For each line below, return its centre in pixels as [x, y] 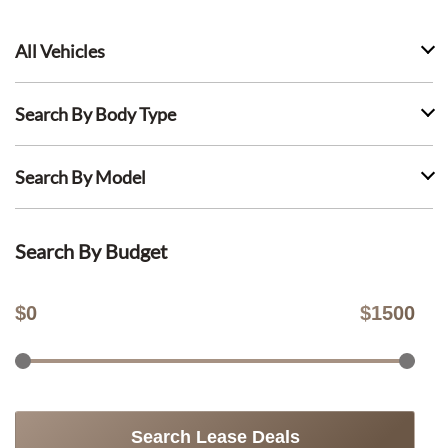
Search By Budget [91, 251]
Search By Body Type [95, 114]
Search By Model [80, 177]
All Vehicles [60, 51]
